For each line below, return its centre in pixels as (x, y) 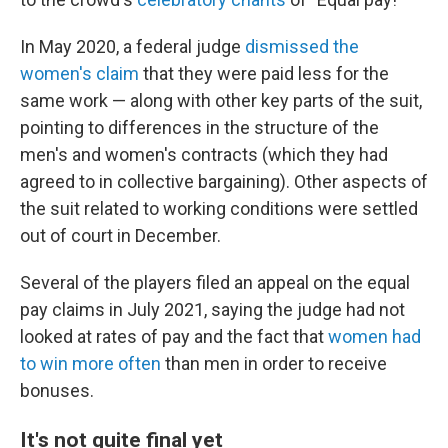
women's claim (79, 73)
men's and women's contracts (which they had (204, 154)
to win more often (90, 363)
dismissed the (302, 46)
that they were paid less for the (264, 73)
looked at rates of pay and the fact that (174, 336)
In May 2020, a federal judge (132, 46)
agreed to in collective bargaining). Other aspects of (224, 181)
